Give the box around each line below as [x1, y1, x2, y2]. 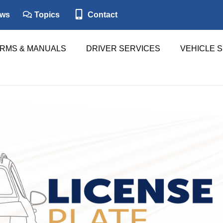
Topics [32, 10, 60, 19]
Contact [85, 10, 117, 19]
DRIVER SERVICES [86, 44, 160, 53]
